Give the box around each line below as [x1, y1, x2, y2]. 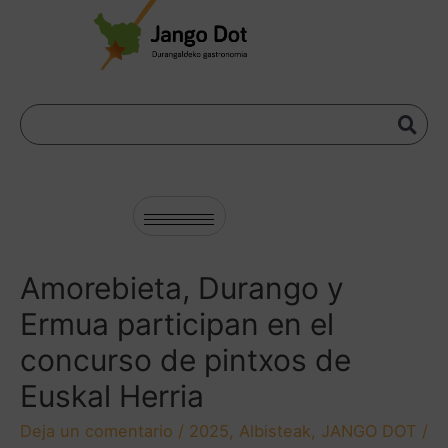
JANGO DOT [321, 421, 417, 442]
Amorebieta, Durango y [20, 270, 344, 307]
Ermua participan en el [20, 306, 334, 343]
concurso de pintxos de [20, 342, 351, 379]
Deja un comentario [20, 421, 173, 442]
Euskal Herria [20, 378, 204, 415]
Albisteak [239, 421, 311, 442]
